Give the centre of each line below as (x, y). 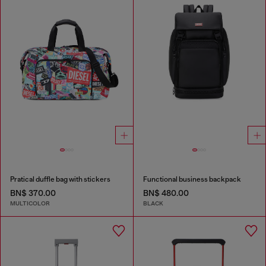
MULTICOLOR (30, 204)
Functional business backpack (192, 179)
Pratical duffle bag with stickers (60, 179)
